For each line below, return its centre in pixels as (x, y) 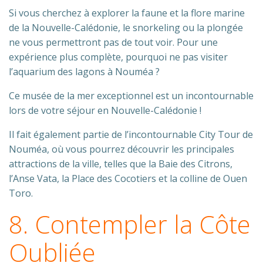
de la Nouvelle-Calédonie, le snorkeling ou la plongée (126, 28)
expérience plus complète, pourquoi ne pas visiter (118, 57)
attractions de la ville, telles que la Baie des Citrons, (121, 164)
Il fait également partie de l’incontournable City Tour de (131, 134)
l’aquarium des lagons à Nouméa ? (84, 72)
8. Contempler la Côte (130, 224)
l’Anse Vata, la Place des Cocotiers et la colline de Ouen (128, 178)
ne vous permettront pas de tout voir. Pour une (113, 42)
